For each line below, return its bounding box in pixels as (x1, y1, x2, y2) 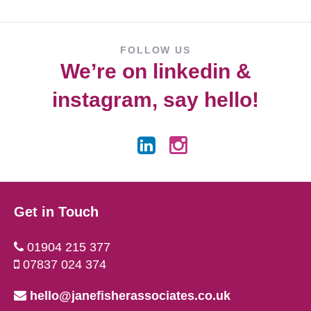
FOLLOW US (120, 44, 191, 56)
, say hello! (152, 88, 259, 112)
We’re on (60, 60, 153, 83)
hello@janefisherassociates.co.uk (30, 289, 230, 303)
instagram (52, 88, 152, 112)
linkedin (152, 60, 230, 83)
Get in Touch (14, 204, 99, 220)
